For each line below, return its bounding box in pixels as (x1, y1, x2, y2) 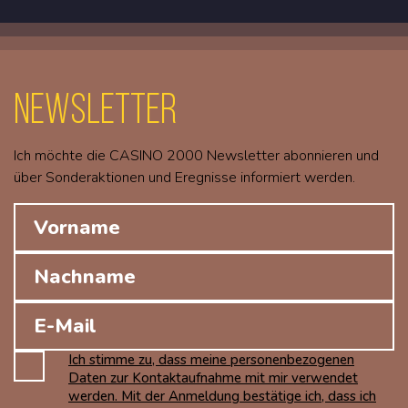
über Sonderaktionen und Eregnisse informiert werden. (14, 168, 355, 189)
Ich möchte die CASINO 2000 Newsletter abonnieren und (14, 146, 379, 167)
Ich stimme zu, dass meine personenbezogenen (68, 351, 354, 370)
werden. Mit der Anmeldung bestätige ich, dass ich (68, 387, 376, 406)
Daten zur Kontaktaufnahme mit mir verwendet (68, 369, 358, 388)
